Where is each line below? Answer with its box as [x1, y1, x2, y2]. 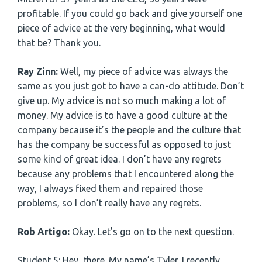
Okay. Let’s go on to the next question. [72, 226, 234, 237]
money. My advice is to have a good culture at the [18, 110, 227, 121]
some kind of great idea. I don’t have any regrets [18, 154, 222, 165]
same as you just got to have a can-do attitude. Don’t [18, 81, 244, 92]
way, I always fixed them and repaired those [18, 183, 203, 194]
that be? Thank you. [18, 37, 101, 49]
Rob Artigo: [18, 226, 72, 237]
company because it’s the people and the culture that [18, 125, 241, 136]
